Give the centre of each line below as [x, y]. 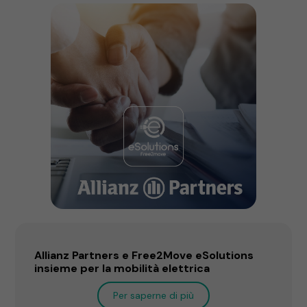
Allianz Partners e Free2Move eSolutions [144, 255]
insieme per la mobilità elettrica [122, 268]
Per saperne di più [153, 295]
